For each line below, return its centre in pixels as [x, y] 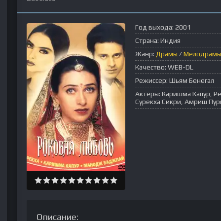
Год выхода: [154, 27]
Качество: [151, 67]
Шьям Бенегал [192, 80]
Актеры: [148, 94]
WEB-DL [181, 67]
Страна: [147, 40]
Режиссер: [151, 80]
